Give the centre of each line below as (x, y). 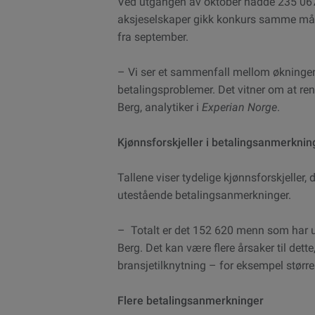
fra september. (153, 37)
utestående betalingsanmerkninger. (204, 195)
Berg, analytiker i (160, 107)
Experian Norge (239, 107)
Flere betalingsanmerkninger (191, 300)
